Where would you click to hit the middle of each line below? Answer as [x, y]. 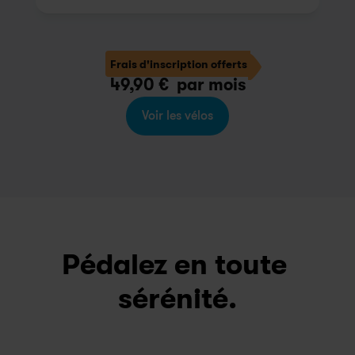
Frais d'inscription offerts [178, 64]
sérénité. [177, 299]
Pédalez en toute [174, 265]
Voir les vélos [177, 116]
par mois [207, 85]
